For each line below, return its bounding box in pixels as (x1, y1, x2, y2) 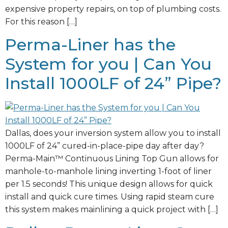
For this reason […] (5, 16, 77, 26)
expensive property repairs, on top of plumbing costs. (5, 4, 221, 14)
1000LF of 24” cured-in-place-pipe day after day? (5, 141, 204, 151)
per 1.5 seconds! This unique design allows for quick (5, 179, 213, 189)
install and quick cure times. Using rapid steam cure (5, 192, 214, 202)
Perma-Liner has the (5, 35, 176, 55)
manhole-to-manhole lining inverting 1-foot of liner (5, 166, 212, 177)
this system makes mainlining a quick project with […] (5, 205, 218, 215)
